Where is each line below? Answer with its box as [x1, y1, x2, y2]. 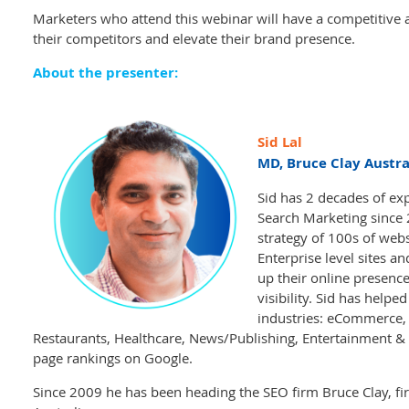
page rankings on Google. [33, 349, 193, 367]
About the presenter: [33, 63, 178, 82]
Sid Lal [257, 132, 302, 152]
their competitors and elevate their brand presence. [33, 29, 355, 47]
